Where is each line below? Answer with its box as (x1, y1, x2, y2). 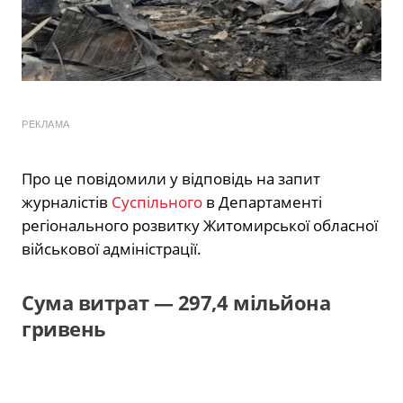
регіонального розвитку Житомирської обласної (22, 214, 378, 236)
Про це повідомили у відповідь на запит (22, 167, 320, 189)
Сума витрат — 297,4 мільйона (22, 288, 331, 317)
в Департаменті (202, 191, 322, 212)
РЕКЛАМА (22, 118, 70, 130)
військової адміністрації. (22, 237, 201, 259)
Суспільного (112, 191, 202, 212)
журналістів (22, 191, 112, 212)
